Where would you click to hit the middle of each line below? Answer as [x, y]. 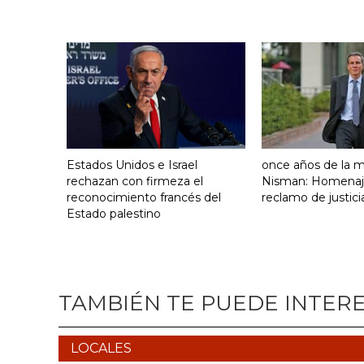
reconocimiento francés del [144, 198]
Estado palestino [114, 214]
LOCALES [101, 349]
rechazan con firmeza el [135, 182]
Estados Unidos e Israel [132, 165]
